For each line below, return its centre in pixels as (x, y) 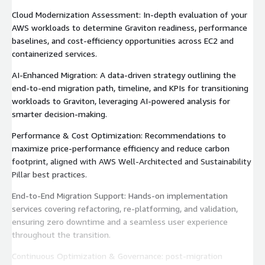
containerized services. (54, 53)
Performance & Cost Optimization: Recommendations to (119, 135)
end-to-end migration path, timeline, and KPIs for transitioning (130, 88)
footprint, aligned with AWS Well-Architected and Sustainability (131, 161)
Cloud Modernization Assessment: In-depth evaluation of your (130, 14)
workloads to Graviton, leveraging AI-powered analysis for (121, 101)
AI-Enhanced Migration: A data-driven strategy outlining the (124, 75)
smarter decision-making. (59, 114)
